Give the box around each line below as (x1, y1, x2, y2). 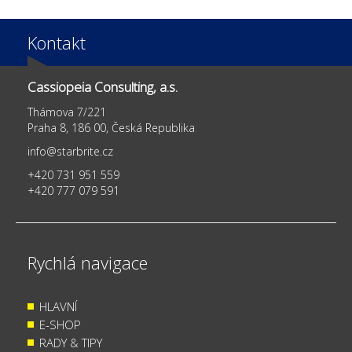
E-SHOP (39, 317, 81, 332)
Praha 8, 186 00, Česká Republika (27, 120, 195, 135)
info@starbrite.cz (27, 144, 113, 159)
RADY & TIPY (39, 335, 102, 350)
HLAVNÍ (39, 299, 77, 314)
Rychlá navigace (27, 251, 148, 274)
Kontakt (27, 31, 86, 54)
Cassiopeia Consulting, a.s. (27, 78, 178, 96)
